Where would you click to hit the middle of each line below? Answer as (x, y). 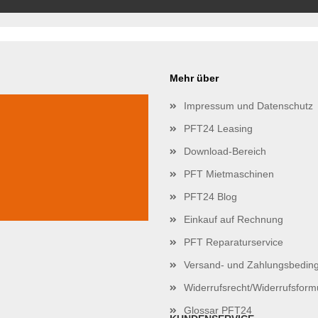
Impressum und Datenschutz (248, 106)
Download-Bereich (225, 151)
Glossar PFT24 (218, 310)
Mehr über (194, 78)
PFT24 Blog (210, 197)
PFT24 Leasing (218, 128)
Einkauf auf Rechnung (234, 219)
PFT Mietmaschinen (229, 174)
